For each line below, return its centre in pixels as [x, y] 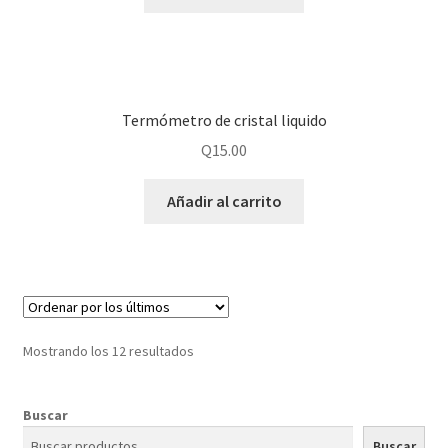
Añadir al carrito [224, 201]
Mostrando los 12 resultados [108, 351]
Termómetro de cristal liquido [224, 119]
